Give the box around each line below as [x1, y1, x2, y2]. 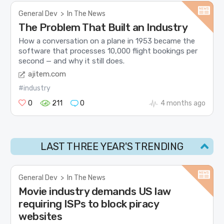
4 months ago [160, 99, 205, 108]
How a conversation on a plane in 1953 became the [18, 36, 195, 45]
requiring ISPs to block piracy [18, 197, 159, 210]
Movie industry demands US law [18, 185, 171, 198]
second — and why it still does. [18, 56, 125, 65]
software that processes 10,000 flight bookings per [18, 46, 198, 55]
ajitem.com [28, 69, 66, 79]
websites [18, 210, 62, 223]
